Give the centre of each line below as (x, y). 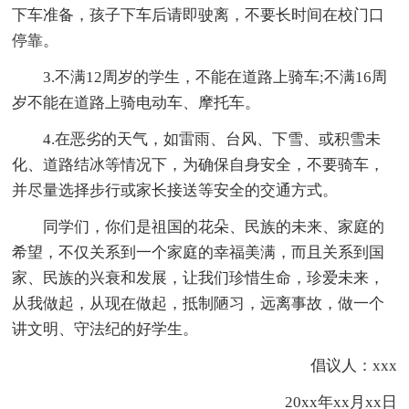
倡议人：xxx (338, 365)
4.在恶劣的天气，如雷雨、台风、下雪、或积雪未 (212, 139)
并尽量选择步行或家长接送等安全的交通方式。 (175, 190)
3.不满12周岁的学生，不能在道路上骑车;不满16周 (215, 77)
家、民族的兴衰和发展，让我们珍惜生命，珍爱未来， (199, 278)
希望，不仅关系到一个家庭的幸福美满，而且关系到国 (199, 252)
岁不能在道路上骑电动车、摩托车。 (136, 102)
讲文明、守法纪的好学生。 (105, 329)
